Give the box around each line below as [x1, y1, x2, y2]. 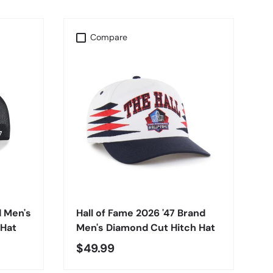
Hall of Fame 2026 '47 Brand [76, 207, 205, 220]
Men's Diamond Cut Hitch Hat [76, 221, 215, 235]
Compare [90, 32, 128, 43]
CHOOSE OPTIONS [112, 176, 186, 188]
